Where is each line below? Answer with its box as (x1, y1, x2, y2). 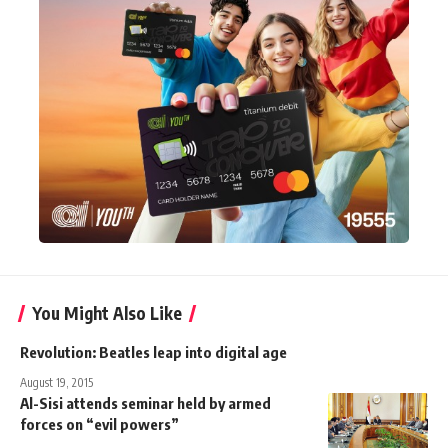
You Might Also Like (32, 301, 182, 324)
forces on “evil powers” (20, 414, 179, 433)
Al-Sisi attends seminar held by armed (20, 393, 271, 412)
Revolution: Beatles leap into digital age (20, 342, 287, 361)
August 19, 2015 (20, 374, 93, 390)
